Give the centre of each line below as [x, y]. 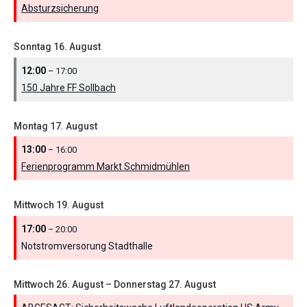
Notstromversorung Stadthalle [87, 246]
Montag [31, 126]
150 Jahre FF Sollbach [69, 87]
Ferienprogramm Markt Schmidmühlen [106, 167]
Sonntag [33, 47]
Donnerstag [140, 284]
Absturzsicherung [60, 9]
